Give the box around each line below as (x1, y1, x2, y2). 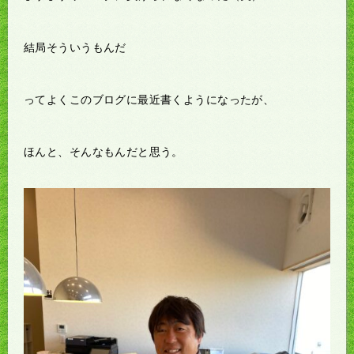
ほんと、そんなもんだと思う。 (24, 145, 183, 158)
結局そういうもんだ (24, 40, 126, 54)
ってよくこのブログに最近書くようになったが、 (24, 92, 275, 106)
